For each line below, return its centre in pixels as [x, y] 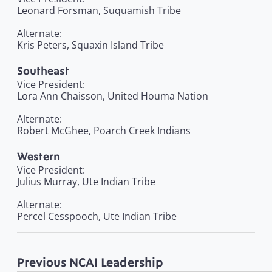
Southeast [43, 71]
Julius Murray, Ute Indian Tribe [86, 182]
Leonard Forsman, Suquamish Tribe [99, 11]
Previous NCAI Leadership [90, 263]
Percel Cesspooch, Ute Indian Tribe [97, 216]
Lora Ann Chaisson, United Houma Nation [113, 96]
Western [39, 157]
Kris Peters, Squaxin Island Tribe [90, 45]
